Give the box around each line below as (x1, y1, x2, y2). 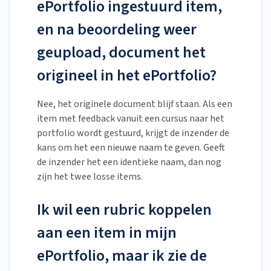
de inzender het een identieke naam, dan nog (37, 155, 221, 169)
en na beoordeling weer (37, 18, 197, 41)
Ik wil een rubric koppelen (37, 198, 212, 221)
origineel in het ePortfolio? (37, 64, 217, 87)
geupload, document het (37, 41, 206, 64)
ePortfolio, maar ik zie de (37, 244, 207, 267)
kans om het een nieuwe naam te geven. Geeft (37, 141, 225, 155)
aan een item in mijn (37, 221, 177, 244)
